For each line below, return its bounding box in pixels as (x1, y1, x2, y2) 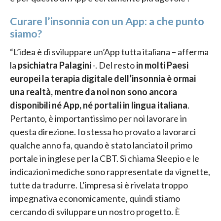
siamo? (10, 27, 42, 40)
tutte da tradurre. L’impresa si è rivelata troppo (10, 179, 188, 190)
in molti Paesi (136, 59, 188, 71)
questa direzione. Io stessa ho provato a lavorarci (10, 126, 196, 137)
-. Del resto (91, 59, 136, 71)
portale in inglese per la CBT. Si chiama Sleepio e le (10, 152, 199, 164)
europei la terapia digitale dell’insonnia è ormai (10, 73, 196, 84)
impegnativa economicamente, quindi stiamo (10, 192, 180, 204)
